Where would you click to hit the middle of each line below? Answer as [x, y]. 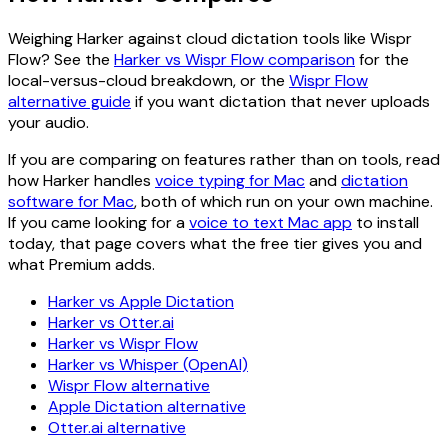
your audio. [48, 123]
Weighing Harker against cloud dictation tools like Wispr [210, 39]
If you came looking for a [96, 223]
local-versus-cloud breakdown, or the [146, 81]
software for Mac [71, 202]
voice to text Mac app [270, 223]
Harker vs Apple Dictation [141, 302]
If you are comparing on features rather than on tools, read [224, 160]
